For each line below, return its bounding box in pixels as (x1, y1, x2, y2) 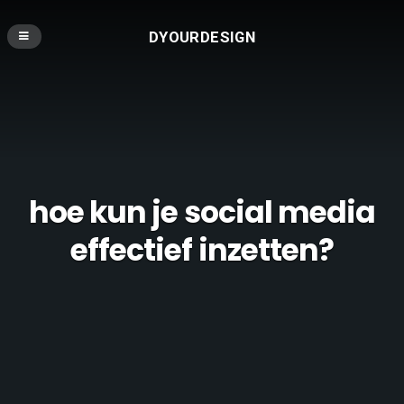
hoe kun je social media (29, 191, 375, 234)
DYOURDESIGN (149, 27, 255, 46)
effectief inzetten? (70, 229, 334, 272)
